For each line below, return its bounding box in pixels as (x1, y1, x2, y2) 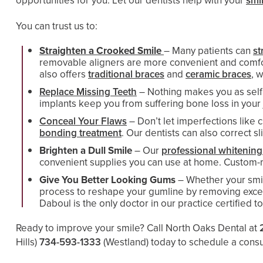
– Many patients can (164, 43, 253, 58)
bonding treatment (39, 126, 122, 140)
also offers (39, 67, 88, 82)
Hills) (16, 235, 37, 249)
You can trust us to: (16, 19, 97, 33)
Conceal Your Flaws (39, 114, 127, 129)
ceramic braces (186, 67, 251, 82)
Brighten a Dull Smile (39, 143, 132, 158)
